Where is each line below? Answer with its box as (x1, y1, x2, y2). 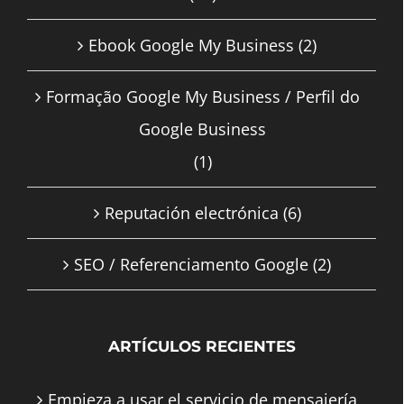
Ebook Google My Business (88, 33, 294, 56)
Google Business (139, 117, 266, 140)
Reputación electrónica (104, 201, 279, 224)
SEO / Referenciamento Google (74, 252, 308, 275)
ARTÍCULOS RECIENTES (107, 336, 296, 355)
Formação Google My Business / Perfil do (45, 85, 360, 107)
